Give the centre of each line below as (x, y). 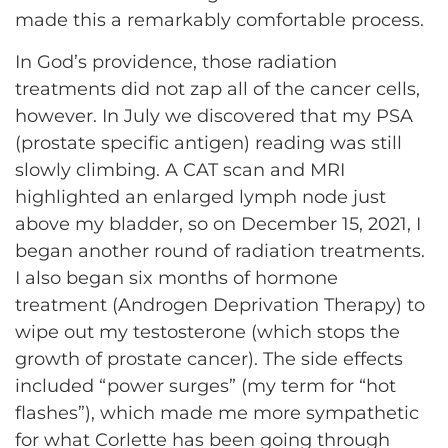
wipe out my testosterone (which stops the (207, 331)
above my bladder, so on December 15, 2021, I (218, 223)
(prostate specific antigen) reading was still (208, 142)
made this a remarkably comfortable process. (219, 20)
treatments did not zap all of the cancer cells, (217, 88)
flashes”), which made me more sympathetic (217, 412)
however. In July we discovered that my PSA (214, 115)
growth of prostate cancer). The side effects (209, 358)
